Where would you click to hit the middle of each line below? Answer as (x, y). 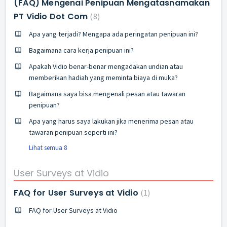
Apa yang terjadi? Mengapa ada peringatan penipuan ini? (113, 34)
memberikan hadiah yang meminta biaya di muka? (103, 77)
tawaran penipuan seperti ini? (73, 132)
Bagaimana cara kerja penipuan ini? (81, 50)
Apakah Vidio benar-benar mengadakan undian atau (106, 66)
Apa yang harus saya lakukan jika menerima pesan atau (111, 121)
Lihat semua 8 (48, 147)
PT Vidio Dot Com (52, 16)
